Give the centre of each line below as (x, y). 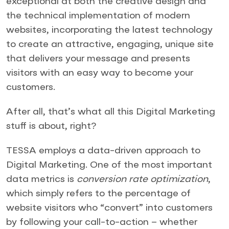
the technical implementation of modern (98, 16)
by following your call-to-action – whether (102, 222)
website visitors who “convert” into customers (109, 208)
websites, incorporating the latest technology (109, 30)
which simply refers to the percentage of (98, 193)
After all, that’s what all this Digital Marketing (111, 112)
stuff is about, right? (51, 126)
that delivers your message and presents (98, 59)
